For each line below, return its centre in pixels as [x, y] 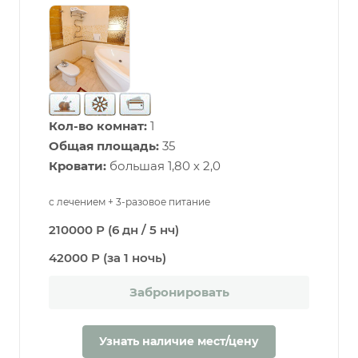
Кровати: [78, 165]
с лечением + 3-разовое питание [129, 201]
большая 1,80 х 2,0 [163, 165]
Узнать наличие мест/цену [179, 341]
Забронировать [179, 292]
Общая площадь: [104, 145]
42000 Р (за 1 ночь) [107, 257]
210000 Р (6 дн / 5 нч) [114, 229]
